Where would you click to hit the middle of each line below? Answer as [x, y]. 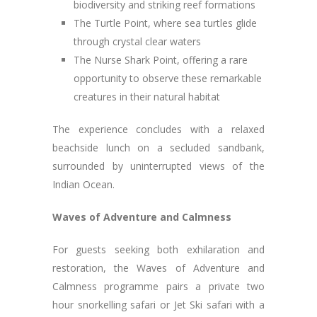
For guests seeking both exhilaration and [158, 249]
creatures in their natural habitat [147, 97]
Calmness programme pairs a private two [158, 286]
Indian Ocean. [83, 184]
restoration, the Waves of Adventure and [158, 268]
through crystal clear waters [137, 41]
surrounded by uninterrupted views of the [158, 166]
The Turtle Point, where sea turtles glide [165, 23]
